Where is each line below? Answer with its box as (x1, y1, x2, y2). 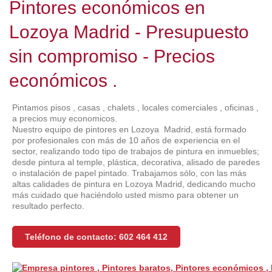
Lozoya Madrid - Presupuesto (9, 22, 249, 42)
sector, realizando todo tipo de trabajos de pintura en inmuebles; (12, 146, 259, 157)
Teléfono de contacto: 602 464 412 (25, 232, 168, 242)
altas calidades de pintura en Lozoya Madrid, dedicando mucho (12, 179, 256, 189)
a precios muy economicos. (12, 114, 117, 124)
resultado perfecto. (12, 201, 84, 211)
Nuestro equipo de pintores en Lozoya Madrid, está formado (12, 124, 246, 135)
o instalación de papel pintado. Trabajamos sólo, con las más (12, 168, 246, 178)
